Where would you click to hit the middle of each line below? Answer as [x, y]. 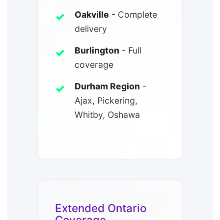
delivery [91, 29]
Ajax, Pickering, [106, 101]
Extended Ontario [101, 208]
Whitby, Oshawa [107, 115]
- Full [130, 51]
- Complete [133, 15]
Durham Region [107, 86]
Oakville [92, 15]
